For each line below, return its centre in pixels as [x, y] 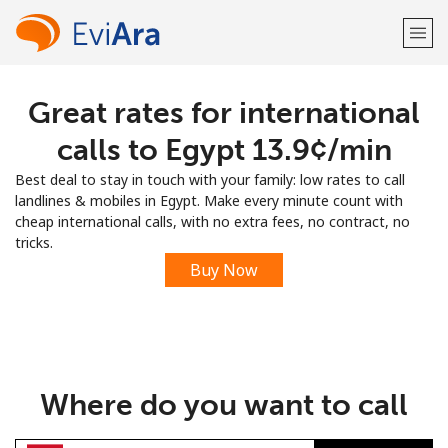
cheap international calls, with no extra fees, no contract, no [212, 221]
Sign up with [224, 218]
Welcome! [224, 110]
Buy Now [224, 270]
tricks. [34, 242]
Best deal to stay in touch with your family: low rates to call [210, 179]
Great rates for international [224, 113]
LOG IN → [309, 167]
